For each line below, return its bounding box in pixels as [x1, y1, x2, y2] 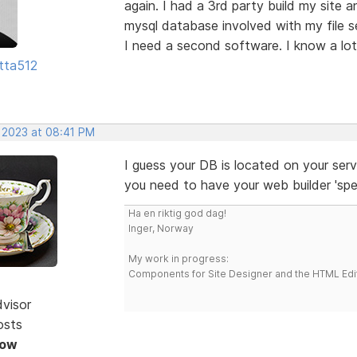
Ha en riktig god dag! [127, 206, 226, 219]
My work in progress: [127, 252, 229, 265]
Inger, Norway [127, 222, 194, 234]
